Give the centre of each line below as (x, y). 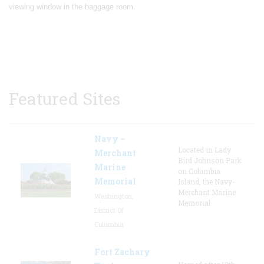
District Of (109, 210)
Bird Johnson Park (210, 160)
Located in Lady (204, 149)
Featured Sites (65, 98)
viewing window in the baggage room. (72, 6)
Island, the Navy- (207, 181)
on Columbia (199, 171)
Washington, (114, 196)
